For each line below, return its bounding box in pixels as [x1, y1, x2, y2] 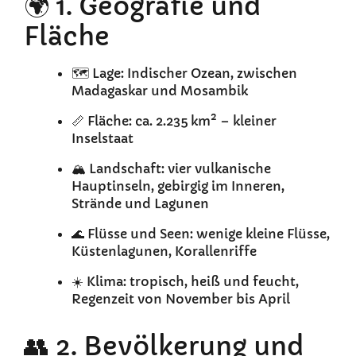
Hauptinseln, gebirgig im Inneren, [72, 178, 284, 195]
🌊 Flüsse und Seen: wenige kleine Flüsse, [72, 226, 330, 242]
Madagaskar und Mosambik [72, 83, 248, 99]
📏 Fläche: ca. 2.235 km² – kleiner [72, 113, 277, 130]
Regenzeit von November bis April [72, 291, 290, 308]
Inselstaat [72, 130, 133, 147]
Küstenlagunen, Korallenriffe [72, 243, 257, 260]
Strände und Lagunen [72, 195, 209, 212]
